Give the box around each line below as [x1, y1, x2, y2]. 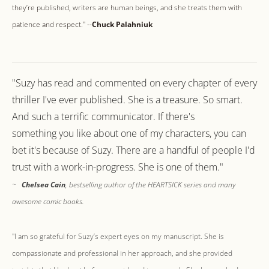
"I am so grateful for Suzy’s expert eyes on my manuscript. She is [12, 231, 224, 241]
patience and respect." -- [12, 19, 92, 29]
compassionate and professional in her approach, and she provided [12, 247, 232, 258]
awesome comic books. [12, 196, 84, 207]
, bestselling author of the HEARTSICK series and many [65, 179, 235, 190]
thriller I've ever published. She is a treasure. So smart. [12, 92, 243, 106]
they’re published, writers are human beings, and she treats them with [12, 2, 242, 13]
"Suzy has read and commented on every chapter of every [12, 76, 257, 89]
